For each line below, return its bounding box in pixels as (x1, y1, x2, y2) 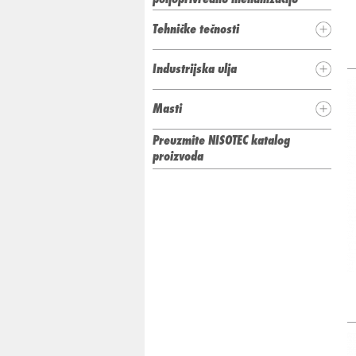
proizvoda (153, 148, 203, 164)
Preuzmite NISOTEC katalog (153, 132, 290, 148)
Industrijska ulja (153, 60, 237, 76)
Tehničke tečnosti (153, 21, 239, 37)
